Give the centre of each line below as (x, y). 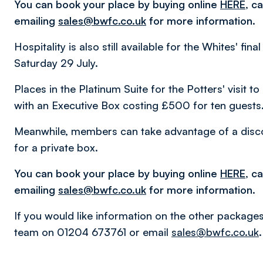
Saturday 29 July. (56, 63)
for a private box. (56, 147)
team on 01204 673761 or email (93, 232)
